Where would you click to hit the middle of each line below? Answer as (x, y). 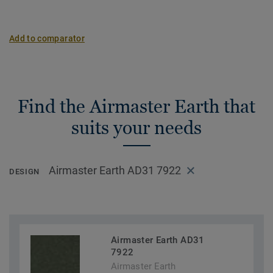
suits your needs (136, 128)
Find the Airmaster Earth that (136, 106)
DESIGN (24, 172)
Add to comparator (47, 38)
